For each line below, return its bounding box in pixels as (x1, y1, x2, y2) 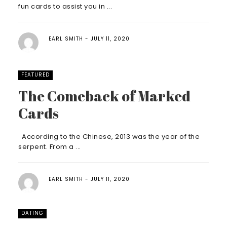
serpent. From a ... (18, 142, 81, 152)
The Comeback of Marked (18, 86, 191, 105)
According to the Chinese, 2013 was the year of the (18, 132, 200, 141)
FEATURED (21, 71, 50, 79)
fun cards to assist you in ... (18, 2, 112, 11)
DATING (21, 209, 44, 217)
